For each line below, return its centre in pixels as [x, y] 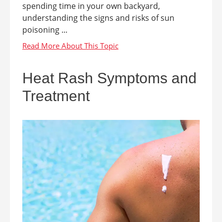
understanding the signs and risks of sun [98, 18]
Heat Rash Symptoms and [110, 78]
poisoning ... [45, 30]
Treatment [56, 96]
